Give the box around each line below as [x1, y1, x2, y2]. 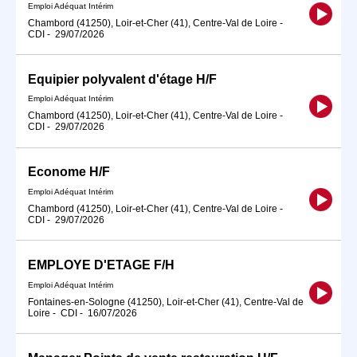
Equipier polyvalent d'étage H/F [28, 72, 217, 86]
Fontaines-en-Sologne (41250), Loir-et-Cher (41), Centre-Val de [28, 296, 304, 308]
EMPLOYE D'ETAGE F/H [28, 258, 175, 273]
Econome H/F [28, 165, 110, 179]
